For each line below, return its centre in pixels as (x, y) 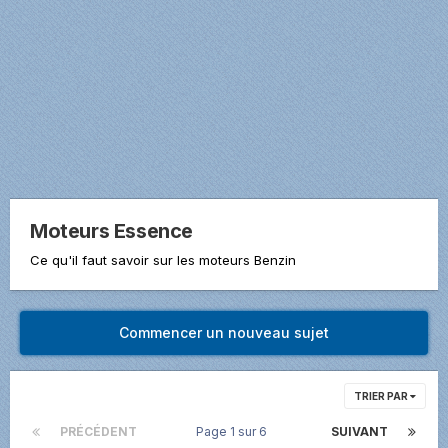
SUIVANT (359, 431)
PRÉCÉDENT (98, 431)
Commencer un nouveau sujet (224, 332)
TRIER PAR (382, 395)
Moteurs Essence (111, 231)
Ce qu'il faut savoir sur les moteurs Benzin (163, 259)
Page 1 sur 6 (234, 431)
